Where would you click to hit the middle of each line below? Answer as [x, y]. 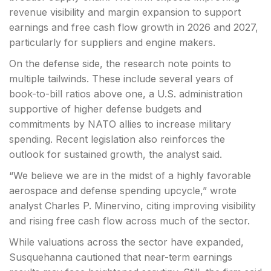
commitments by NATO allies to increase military [120, 124]
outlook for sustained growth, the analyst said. [116, 154]
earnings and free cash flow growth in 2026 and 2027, [134, 27]
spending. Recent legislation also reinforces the [117, 139]
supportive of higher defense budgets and [105, 109]
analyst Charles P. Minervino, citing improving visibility [132, 206]
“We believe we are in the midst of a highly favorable [130, 175]
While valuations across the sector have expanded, [126, 242]
